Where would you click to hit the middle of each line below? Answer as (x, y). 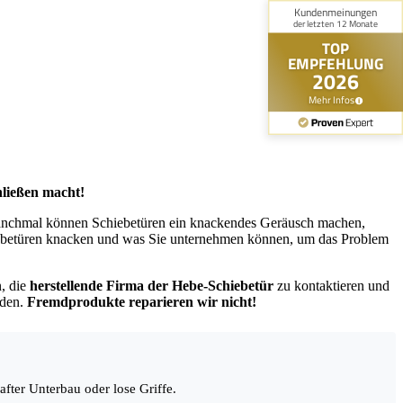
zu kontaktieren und (331, 286)
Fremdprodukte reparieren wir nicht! (142, 302)
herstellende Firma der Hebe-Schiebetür (152, 286)
